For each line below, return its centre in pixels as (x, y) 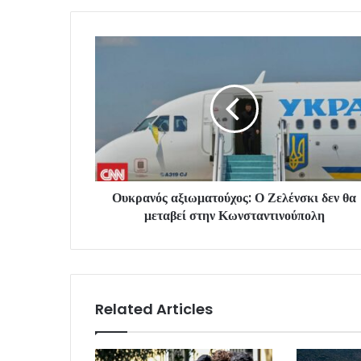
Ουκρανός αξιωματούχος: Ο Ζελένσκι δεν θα (234, 198)
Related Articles (154, 309)
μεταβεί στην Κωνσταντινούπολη (234, 216)
